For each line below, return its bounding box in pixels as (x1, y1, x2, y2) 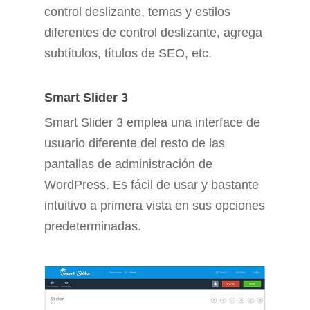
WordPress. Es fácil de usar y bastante (44, 177, 259, 192)
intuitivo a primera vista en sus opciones (44, 198, 265, 212)
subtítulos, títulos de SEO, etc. (44, 46, 212, 60)
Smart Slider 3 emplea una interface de (44, 115, 260, 129)
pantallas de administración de (44, 156, 212, 171)
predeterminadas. (44, 219, 141, 233)
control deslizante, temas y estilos (44, 4, 230, 19)
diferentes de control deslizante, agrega (44, 25, 262, 39)
